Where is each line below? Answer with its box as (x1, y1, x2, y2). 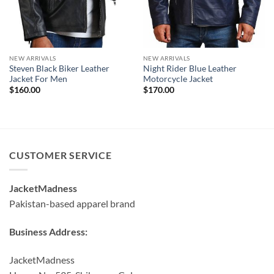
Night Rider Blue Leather (143, 63, 237, 73)
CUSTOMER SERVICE (9, 149, 112, 161)
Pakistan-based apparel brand (9, 198, 135, 210)
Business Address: (9, 225, 87, 237)
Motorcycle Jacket (143, 73, 213, 84)
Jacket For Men (9, 73, 67, 84)
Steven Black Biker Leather (9, 63, 109, 73)
